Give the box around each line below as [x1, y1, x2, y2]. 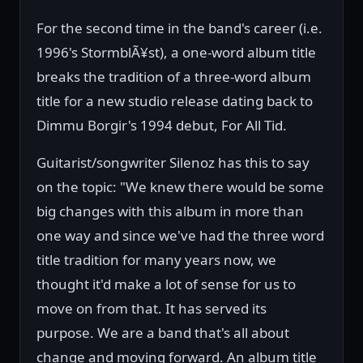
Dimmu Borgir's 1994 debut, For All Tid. [36, 116, 287, 135]
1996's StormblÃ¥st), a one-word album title [36, 43, 316, 62]
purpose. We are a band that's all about [36, 323, 289, 343]
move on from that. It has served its [36, 299, 267, 318]
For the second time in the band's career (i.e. [36, 19, 322, 38]
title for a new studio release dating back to [36, 92, 313, 111]
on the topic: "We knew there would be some [36, 177, 324, 197]
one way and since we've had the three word [36, 226, 324, 246]
